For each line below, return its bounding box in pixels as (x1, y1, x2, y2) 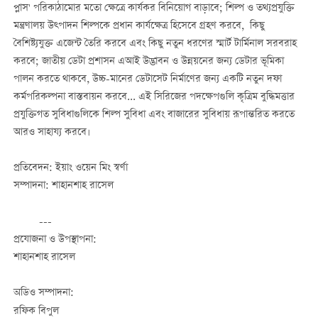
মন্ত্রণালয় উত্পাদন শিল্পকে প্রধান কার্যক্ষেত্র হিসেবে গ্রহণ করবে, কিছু (13, 18, 265, 34)
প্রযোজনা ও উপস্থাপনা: (13, 231, 97, 248)
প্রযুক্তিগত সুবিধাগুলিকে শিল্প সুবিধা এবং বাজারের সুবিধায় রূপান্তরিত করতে (13, 106, 295, 123)
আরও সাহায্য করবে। (13, 124, 90, 141)
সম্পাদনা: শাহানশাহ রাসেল (13, 178, 114, 194)
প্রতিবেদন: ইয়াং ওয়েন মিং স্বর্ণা (13, 160, 128, 177)
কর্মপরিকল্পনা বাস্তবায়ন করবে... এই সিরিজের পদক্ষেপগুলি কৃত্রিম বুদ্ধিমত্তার (13, 89, 295, 105)
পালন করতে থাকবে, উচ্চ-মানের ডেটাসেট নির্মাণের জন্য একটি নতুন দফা (13, 71, 282, 87)
